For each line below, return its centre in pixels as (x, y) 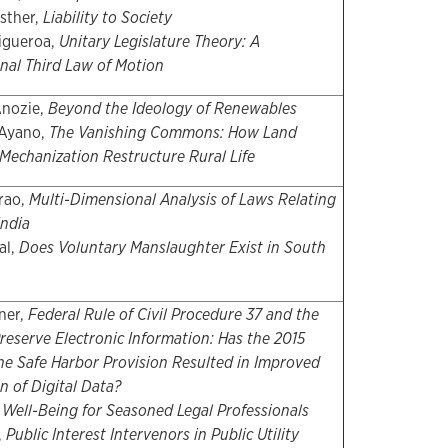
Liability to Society (107, 18)
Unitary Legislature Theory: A (159, 42)
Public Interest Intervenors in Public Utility (152, 435)
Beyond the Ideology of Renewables (172, 109)
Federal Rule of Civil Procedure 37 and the (173, 315)
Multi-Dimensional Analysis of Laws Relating (182, 200)
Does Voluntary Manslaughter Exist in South (172, 248)
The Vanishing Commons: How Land (172, 133)
